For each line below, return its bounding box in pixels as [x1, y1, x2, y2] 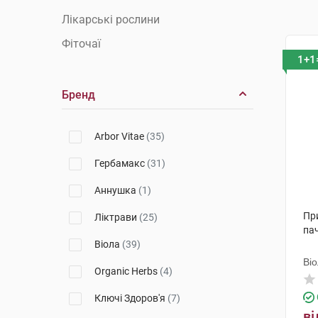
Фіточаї [62, 37, 101, 50]
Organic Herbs [94, 265, 160, 277]
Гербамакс [94, 158, 147, 169]
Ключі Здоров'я [94, 292, 168, 304]
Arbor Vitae [94, 131, 146, 142]
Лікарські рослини [62, 13, 160, 26]
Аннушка [94, 185, 138, 196]
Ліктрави [94, 212, 139, 223]
